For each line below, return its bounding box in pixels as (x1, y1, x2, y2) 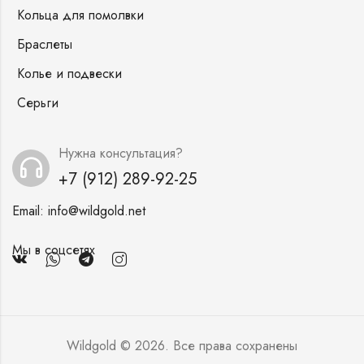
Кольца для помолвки (17, 6, 144, 25)
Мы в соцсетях (12, 240, 95, 260)
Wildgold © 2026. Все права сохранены (67, 336, 297, 355)
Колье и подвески (17, 64, 122, 84)
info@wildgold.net (48, 201, 145, 221)
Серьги (17, 93, 58, 113)
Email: (12, 201, 44, 221)
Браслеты (17, 35, 72, 54)
